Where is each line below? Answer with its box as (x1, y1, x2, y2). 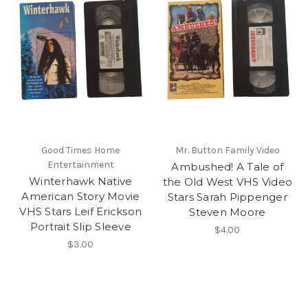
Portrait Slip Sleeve (30, 220, 131, 234)
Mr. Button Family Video (175, 144, 280, 157)
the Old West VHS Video (162, 175, 292, 189)
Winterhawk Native (29, 175, 133, 188)
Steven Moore (189, 206, 266, 219)
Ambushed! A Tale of (171, 160, 284, 174)
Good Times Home (41, 144, 120, 157)
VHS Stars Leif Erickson (19, 205, 142, 219)
